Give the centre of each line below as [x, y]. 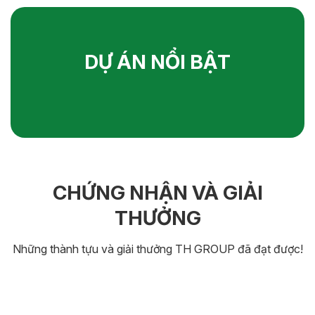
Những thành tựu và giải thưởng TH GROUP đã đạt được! [157, 249]
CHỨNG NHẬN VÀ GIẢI [157, 192]
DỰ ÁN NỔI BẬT [157, 62]
